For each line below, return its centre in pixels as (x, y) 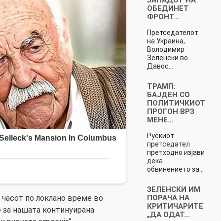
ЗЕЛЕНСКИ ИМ (173, 189)
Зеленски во (167, 57)
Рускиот (160, 135)
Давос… (160, 66)
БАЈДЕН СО (168, 94)
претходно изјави (176, 152)
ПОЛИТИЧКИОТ (176, 103)
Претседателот (172, 32)
